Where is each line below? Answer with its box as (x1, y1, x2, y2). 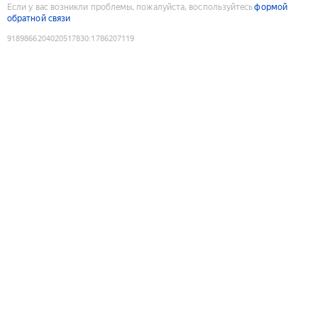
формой (254, 1, 287, 12)
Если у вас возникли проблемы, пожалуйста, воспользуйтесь (7, 1, 253, 12)
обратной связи (7, 13, 71, 23)
